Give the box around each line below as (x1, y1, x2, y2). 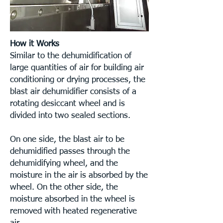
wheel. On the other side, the (10, 183, 118, 192)
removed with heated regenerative (10, 207, 137, 216)
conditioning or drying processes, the (10, 76, 145, 84)
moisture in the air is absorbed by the (10, 171, 148, 180)
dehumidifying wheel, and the (10, 159, 118, 168)
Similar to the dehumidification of (10, 52, 131, 60)
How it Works (10, 40, 59, 48)
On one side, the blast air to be (10, 135, 124, 144)
